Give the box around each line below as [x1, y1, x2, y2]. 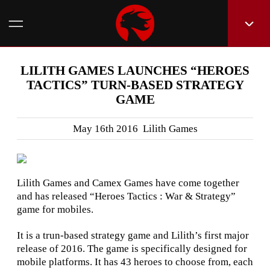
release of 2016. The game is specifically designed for [17, 243, 247, 255]
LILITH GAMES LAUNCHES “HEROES [20, 63, 250, 78]
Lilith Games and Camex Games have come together [17, 177, 239, 189]
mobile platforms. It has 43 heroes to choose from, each [17, 256, 253, 268]
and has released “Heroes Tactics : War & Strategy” [17, 190, 236, 202]
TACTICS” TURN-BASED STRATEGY [26, 78, 244, 92]
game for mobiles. [17, 204, 93, 216]
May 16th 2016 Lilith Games [72, 123, 198, 135]
